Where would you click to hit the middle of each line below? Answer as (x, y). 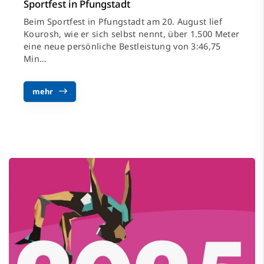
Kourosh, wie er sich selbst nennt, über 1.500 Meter (132, 34)
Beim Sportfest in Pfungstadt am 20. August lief (123, 21)
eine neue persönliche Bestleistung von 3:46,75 (122, 46)
